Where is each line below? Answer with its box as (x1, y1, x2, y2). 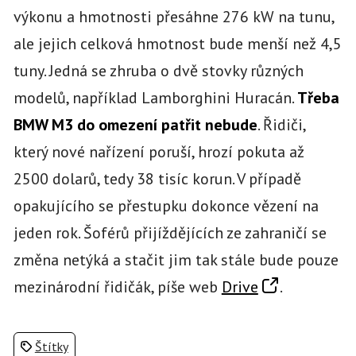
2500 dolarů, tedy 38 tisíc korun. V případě (13, 168, 301, 189)
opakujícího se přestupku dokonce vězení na (13, 195, 319, 216)
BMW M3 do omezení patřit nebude (13, 114, 257, 135)
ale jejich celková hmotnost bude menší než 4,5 (13, 33, 342, 54)
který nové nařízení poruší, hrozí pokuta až (13, 141, 304, 162)
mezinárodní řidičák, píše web (13, 276, 222, 297)
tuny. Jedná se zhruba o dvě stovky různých (13, 60, 304, 81)
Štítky (34, 338, 68, 354)
